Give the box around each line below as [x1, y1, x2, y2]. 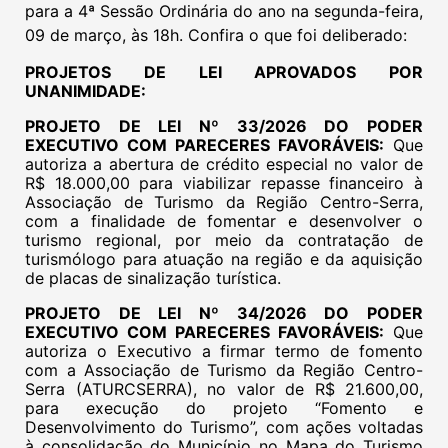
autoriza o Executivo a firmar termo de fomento [25, 341, 423, 361]
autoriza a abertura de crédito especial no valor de [25, 154, 423, 174]
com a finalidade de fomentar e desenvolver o [25, 211, 423, 231]
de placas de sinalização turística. [25, 268, 281, 288]
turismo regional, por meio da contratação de [25, 230, 423, 250]
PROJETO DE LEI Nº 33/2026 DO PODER [25, 116, 423, 136]
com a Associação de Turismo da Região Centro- [25, 360, 423, 380]
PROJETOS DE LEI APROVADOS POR [25, 62, 423, 82]
